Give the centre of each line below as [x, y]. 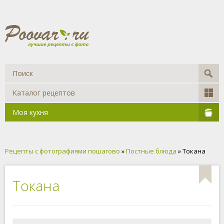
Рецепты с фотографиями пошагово [62, 151]
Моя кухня [30, 112]
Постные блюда [151, 151]
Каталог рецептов [44, 93]
